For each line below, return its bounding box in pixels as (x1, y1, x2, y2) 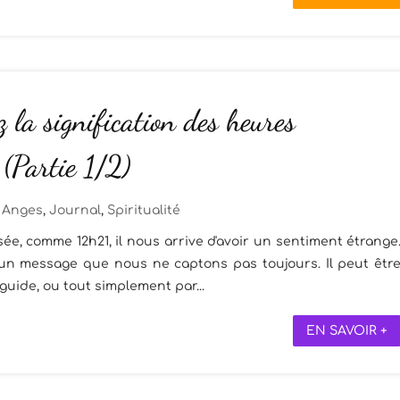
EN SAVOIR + (306, 324, 388, 338)
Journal (49, 204, 101, 218)
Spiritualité (107, 204, 180, 218)
